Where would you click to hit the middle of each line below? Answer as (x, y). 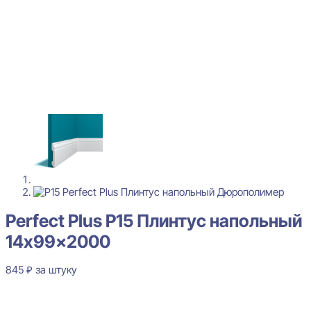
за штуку (56, 269)
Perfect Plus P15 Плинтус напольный (154, 220)
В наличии (30, 292)
